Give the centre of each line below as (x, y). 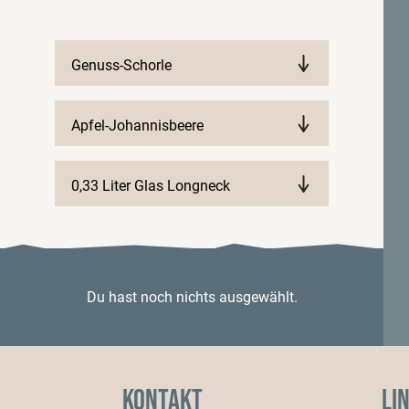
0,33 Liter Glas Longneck (150, 185)
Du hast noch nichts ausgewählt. (192, 297)
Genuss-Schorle (121, 65)
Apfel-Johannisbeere (137, 125)
